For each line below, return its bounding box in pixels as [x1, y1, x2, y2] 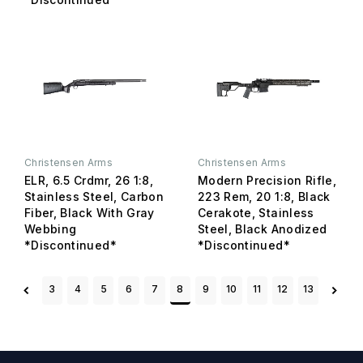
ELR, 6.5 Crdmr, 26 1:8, [24, 173, 154, 187]
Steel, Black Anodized [198, 221, 327, 236]
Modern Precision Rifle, [198, 173, 337, 187]
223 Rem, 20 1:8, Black [198, 189, 331, 203]
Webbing [24, 221, 77, 236]
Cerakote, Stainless [198, 205, 314, 220]
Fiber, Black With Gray [24, 205, 155, 220]
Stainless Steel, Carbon [24, 189, 164, 203]
